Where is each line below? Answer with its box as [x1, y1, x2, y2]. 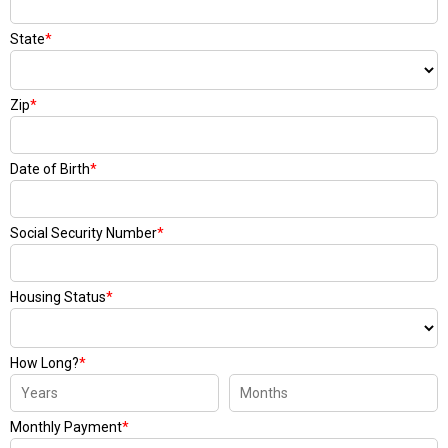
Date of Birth [10, 161, 90, 177]
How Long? [10, 355, 79, 371]
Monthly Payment [10, 419, 122, 435]
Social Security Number [10, 225, 157, 241]
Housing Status [10, 289, 106, 305]
